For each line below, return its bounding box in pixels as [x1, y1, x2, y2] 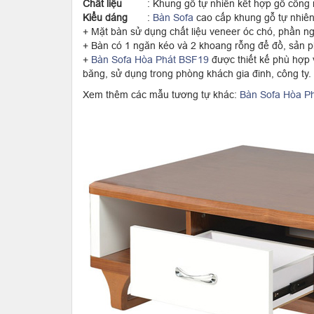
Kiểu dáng [83, 12, 128, 23]
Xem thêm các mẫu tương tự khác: [83, 89, 240, 100]
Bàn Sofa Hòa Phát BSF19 [91, 54, 209, 65]
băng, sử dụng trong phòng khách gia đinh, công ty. [83, 68, 311, 79]
